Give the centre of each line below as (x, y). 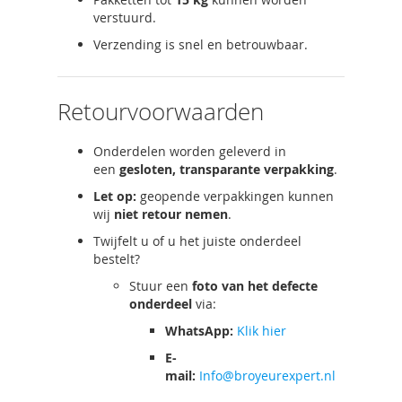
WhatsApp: (199, 331)
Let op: (115, 197)
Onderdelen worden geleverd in (190, 152)
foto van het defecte (255, 286)
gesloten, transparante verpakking (227, 170)
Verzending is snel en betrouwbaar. (201, 45)
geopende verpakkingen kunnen (235, 197)
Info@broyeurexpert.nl (267, 376)
